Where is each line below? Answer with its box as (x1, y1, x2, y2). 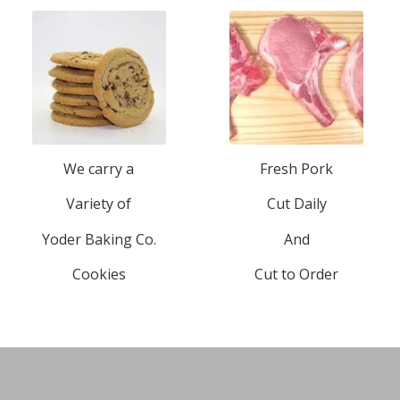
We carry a (63, 158, 135, 179)
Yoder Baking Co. (41, 229, 156, 249)
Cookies (71, 264, 126, 285)
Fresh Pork (260, 158, 334, 179)
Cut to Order (254, 264, 339, 285)
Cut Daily (266, 194, 327, 214)
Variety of (66, 194, 132, 214)
